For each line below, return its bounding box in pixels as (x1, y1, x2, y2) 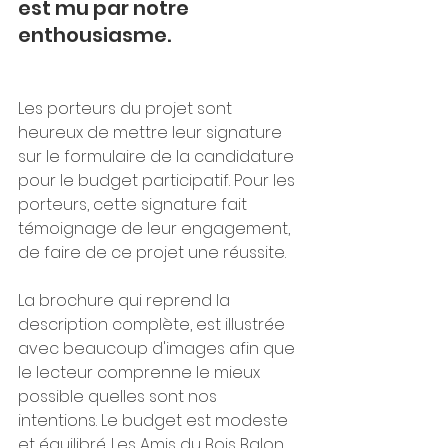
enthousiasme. (18, 21, 175, 50)
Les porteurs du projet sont (18, 97, 236, 121)
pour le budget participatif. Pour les (18, 169, 299, 193)
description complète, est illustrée (18, 313, 289, 337)
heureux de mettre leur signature (18, 121, 286, 145)
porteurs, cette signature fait (18, 193, 251, 217)
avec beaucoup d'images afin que (18, 337, 299, 361)
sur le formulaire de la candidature (18, 145, 298, 169)
